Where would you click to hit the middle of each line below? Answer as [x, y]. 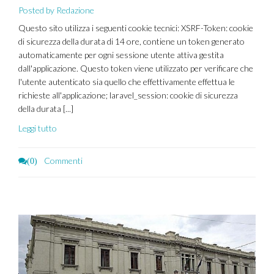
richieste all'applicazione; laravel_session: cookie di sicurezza [128, 95]
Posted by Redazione [56, 10]
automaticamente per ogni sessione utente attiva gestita [121, 54]
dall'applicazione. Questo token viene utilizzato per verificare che [136, 68]
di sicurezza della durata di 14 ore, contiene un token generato [131, 41]
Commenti [62, 160]
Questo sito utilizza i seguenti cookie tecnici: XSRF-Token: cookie [136, 28]
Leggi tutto [38, 128]
